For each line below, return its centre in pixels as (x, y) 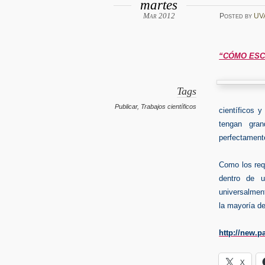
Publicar (126, 106)
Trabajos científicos (169, 106)
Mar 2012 (159, 16)
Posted (232, 16)
